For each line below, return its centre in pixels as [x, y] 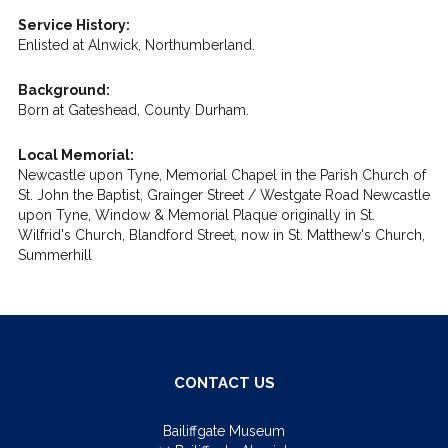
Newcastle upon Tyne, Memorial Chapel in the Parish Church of [221, 175]
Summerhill [54, 255]
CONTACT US [224, 383]
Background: [63, 90]
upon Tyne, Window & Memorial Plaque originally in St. [196, 215]
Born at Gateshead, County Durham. [133, 110]
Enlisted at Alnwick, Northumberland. [136, 45]
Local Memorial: [75, 155]
